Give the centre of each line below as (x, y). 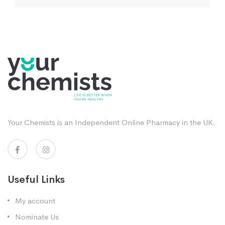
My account (35, 200)
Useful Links (36, 179)
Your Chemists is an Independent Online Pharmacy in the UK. (111, 122)
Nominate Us (37, 216)
